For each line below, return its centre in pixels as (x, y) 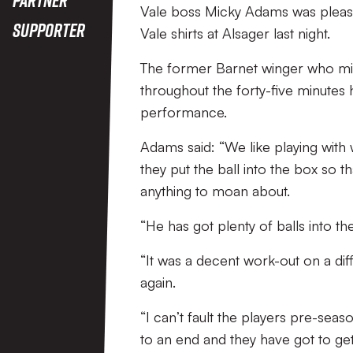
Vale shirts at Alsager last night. (235, 33)
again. (158, 282)
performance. (184, 112)
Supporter (49, 30)
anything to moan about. (215, 191)
